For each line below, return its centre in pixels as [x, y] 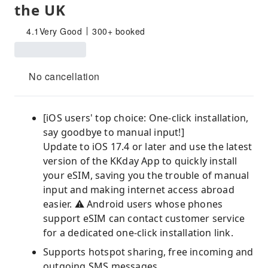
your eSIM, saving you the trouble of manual [146, 175]
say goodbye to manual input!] [114, 132]
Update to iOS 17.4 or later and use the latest [148, 147]
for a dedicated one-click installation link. [138, 233]
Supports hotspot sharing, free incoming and [148, 252]
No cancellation [64, 76]
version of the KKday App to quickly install [140, 161]
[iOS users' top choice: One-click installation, [146, 118]
